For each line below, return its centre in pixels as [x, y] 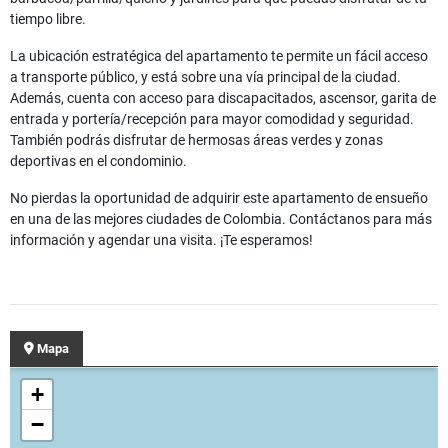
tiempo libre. [48, 19]
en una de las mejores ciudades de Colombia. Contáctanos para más [221, 219]
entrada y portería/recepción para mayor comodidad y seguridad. [212, 119]
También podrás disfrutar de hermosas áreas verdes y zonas [196, 140]
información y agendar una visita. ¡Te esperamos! [161, 240]
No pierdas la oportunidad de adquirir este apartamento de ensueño [219, 198]
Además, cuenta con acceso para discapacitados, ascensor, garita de [223, 98]
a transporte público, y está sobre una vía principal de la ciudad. [205, 77]
